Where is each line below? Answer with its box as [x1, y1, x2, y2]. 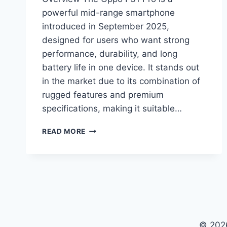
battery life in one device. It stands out [42, 62, 199, 73]
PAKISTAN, [85, 178, 125, 186]
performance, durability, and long [42, 49, 177, 59]
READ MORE [42, 127, 86, 136]
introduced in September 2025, [42, 21, 169, 32]
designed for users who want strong [42, 35, 190, 46]
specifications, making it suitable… [42, 103, 182, 114]
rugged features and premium [42, 90, 164, 100]
